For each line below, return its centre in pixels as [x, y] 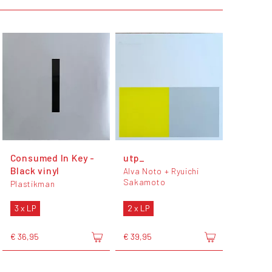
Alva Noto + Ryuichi [161, 171]
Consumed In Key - [52, 158]
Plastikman [32, 184]
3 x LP [25, 208]
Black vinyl [35, 171]
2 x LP [138, 208]
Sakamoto [144, 182]
